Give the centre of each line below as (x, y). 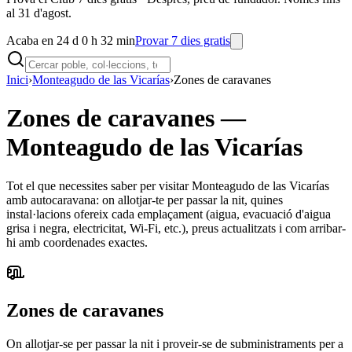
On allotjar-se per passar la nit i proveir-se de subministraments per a (175, 343)
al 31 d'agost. (39, 13)
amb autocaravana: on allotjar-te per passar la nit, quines (145, 200)
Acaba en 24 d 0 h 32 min (71, 40)
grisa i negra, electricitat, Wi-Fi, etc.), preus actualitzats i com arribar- (176, 228)
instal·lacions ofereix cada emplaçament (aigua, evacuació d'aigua (169, 214)
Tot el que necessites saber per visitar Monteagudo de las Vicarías (168, 185)
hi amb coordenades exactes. (77, 242)
